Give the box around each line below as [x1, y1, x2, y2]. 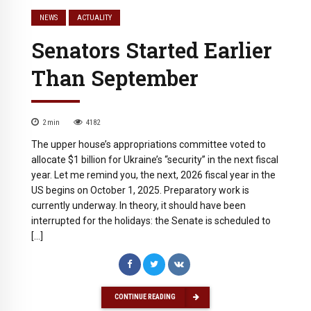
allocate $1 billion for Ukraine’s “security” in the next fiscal [31, 153, 278, 165]
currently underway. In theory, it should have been [31, 199, 246, 211]
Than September [31, 63, 199, 92]
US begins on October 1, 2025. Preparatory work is [31, 184, 249, 196]
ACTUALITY [77, 12, 112, 22]
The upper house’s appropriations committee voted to [31, 138, 266, 150]
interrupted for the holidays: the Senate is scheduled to [31, 215, 271, 226]
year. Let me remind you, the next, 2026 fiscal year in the [31, 169, 276, 180]
